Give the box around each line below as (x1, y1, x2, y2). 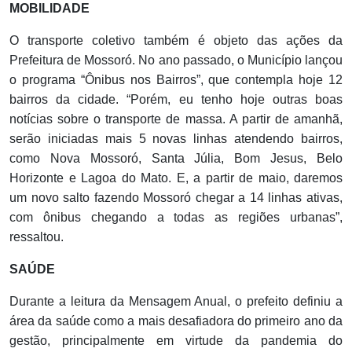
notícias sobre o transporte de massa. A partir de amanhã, (9, 112, 343, 126)
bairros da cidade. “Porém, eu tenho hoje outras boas (9, 93, 343, 107)
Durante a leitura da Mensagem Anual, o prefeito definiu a (9, 295, 343, 309)
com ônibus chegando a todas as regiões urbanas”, (9, 211, 343, 225)
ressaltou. (9, 230, 64, 244)
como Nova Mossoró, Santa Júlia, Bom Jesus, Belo (9, 152, 343, 166)
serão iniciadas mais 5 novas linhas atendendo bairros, (9, 132, 343, 146)
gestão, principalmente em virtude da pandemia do (9, 334, 343, 348)
